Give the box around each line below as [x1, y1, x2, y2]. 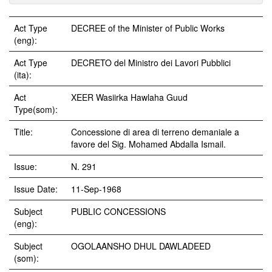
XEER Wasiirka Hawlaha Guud [71, 91, 188, 103]
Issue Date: [14, 183, 60, 195]
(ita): [14, 69, 34, 81]
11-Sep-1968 [71, 183, 121, 195]
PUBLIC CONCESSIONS [71, 205, 166, 217]
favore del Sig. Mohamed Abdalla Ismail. [71, 138, 226, 150]
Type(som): [14, 103, 60, 115]
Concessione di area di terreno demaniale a [71, 126, 239, 138]
